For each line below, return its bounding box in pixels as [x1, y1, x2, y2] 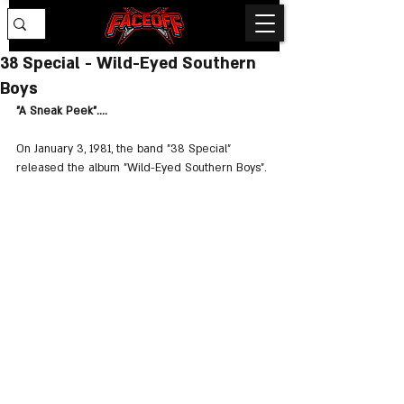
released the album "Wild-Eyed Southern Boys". [16, 161, 267, 175]
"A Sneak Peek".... [16, 104, 107, 118]
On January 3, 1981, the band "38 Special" [16, 142, 234, 156]
